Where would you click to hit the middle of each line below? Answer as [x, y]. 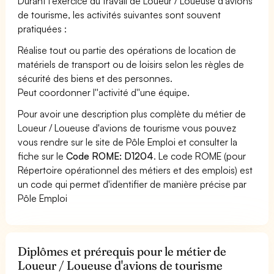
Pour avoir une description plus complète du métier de [132, 113]
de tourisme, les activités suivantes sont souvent [120, 14]
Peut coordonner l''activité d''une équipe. [104, 92]
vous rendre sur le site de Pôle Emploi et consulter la [128, 142]
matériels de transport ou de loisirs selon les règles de [131, 64]
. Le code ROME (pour [200, 156]
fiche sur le [42, 156]
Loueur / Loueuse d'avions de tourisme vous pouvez [127, 128]
